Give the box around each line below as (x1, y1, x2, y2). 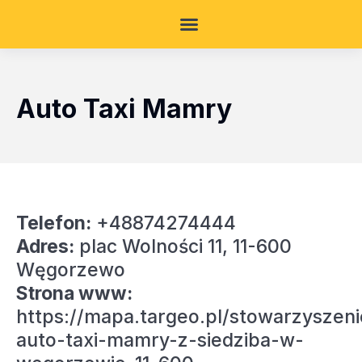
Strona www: (16, 282, 133, 305)
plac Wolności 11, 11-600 (74, 235, 292, 258)
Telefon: (16, 212, 91, 234)
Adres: (16, 235, 74, 258)
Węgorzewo (16, 259, 125, 281)
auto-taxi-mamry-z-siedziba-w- (16, 329, 304, 351)
